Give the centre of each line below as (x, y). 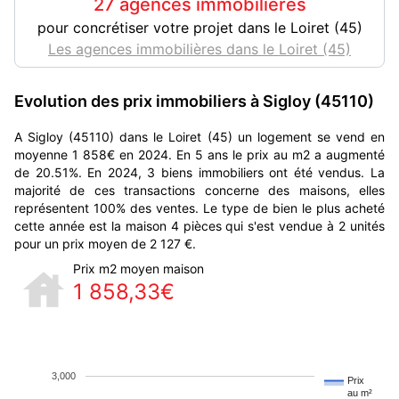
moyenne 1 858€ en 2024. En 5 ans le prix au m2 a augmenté (199, 155)
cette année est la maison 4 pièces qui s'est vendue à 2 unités (199, 226)
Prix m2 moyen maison (138, 269)
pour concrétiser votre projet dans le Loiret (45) (199, 28)
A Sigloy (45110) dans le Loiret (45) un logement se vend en (199, 137)
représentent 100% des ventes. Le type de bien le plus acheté (199, 208)
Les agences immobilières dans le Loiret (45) (199, 49)
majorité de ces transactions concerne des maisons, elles (199, 190)
